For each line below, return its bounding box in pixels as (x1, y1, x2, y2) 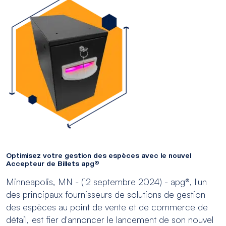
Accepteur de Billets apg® (6, 159, 99, 167)
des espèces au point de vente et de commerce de (6, 201, 208, 212)
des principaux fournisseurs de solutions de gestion (6, 189, 205, 200)
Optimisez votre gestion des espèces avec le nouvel (6, 151, 191, 159)
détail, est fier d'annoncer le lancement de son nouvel (6, 214, 213, 225)
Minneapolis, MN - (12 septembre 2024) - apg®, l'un (6, 176, 207, 187)
